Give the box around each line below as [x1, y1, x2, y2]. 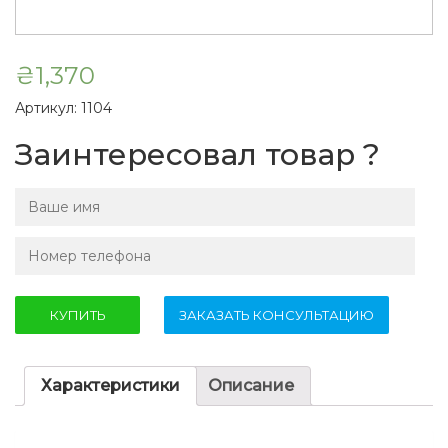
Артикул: [15, 99, 81, 117]
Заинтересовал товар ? [15, 136, 380, 173]
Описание [208, 376, 294, 395]
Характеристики [41, 376, 180, 395]
